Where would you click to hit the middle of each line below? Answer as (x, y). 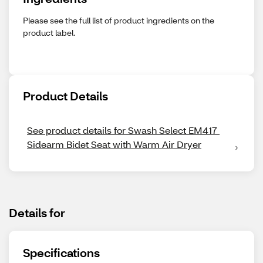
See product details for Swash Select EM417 (122, 130)
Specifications (61, 252)
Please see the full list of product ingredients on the (119, 20)
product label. (49, 33)
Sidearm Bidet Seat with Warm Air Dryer (114, 144)
